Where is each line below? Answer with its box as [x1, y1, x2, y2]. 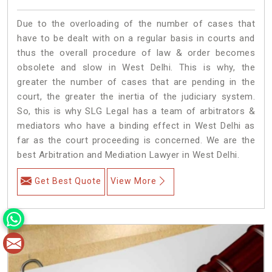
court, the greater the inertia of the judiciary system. [17, 90, 255, 102]
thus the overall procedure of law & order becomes [17, 47, 255, 58]
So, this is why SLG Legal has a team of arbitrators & [17, 105, 255, 117]
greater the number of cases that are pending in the [17, 76, 255, 87]
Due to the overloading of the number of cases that [17, 18, 255, 29]
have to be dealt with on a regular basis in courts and [17, 32, 255, 44]
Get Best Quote [35, 175, 101, 186]
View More [110, 175, 157, 186]
